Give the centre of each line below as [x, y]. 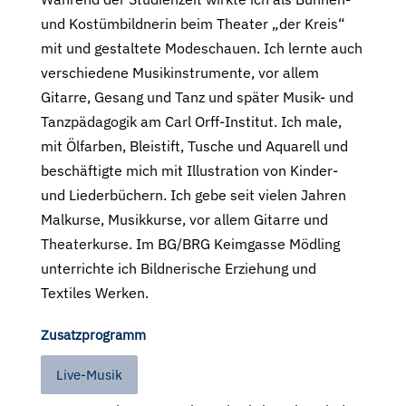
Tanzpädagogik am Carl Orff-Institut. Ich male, [191, 121]
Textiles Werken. [94, 292]
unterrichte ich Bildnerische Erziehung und [178, 268]
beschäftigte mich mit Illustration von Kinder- [189, 170]
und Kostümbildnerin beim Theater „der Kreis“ [193, 23]
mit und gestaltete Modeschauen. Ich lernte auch [201, 48]
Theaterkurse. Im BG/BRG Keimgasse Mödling [190, 243]
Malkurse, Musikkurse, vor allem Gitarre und [184, 219]
